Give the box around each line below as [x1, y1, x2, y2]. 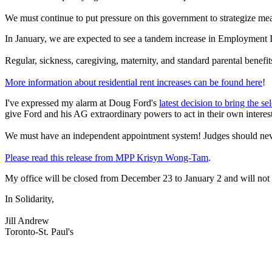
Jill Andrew [5, 215, 49, 226]
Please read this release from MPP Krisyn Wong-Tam [5, 152, 208, 163]
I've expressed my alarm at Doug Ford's [5, 97, 159, 108]
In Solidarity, [5, 193, 56, 204]
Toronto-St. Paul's [5, 226, 73, 237]
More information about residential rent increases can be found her [5, 76, 258, 87]
